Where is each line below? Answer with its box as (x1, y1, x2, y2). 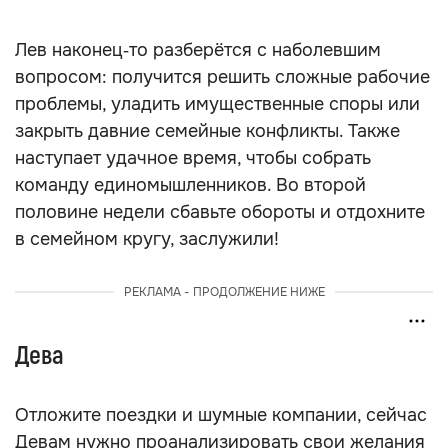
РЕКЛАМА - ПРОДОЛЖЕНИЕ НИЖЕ (123, 284, 325, 300)
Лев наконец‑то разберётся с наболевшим (15, 39, 381, 61)
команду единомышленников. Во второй (15, 174, 366, 196)
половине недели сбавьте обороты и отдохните (15, 201, 425, 223)
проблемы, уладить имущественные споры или (15, 93, 420, 115)
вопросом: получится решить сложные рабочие (15, 66, 430, 88)
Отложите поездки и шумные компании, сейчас (15, 404, 427, 426)
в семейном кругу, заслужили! (15, 228, 279, 250)
